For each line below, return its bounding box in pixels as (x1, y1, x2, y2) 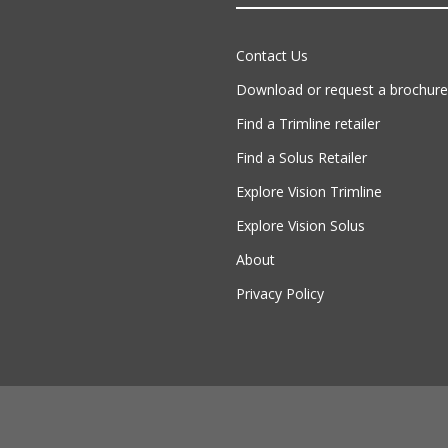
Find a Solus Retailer (235, 147, 367, 167)
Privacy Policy (235, 283, 324, 303)
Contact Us (235, 45, 308, 65)
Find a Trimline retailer (235, 113, 380, 133)
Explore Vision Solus (235, 215, 365, 235)
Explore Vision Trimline (235, 181, 382, 201)
